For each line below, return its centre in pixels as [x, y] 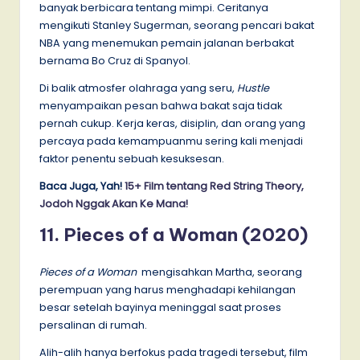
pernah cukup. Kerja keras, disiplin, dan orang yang [172, 123]
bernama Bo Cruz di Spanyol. [115, 60]
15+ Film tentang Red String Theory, [214, 186]
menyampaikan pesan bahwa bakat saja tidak [161, 105]
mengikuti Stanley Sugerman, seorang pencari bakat [177, 25]
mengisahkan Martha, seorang [219, 272]
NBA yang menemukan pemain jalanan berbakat [167, 43]
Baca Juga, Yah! [82, 186]
